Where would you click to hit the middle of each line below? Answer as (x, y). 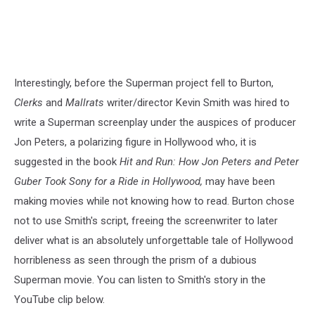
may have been (239, 182)
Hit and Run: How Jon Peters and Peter (209, 162)
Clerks (28, 103)
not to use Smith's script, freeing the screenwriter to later (146, 221)
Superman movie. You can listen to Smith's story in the (140, 280)
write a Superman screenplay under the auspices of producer (155, 123)
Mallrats (86, 103)
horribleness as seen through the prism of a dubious (135, 261)
